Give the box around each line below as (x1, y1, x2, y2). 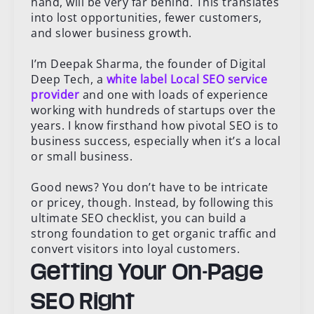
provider (31, 86, 79, 102)
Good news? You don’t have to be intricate (31, 179, 268, 195)
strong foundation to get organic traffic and (31, 225, 276, 241)
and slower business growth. (31, 25, 192, 41)
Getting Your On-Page (31, 259, 264, 282)
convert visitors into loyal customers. (31, 240, 240, 257)
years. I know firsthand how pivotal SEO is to (31, 117, 279, 133)
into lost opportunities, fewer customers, (31, 9, 262, 25)
